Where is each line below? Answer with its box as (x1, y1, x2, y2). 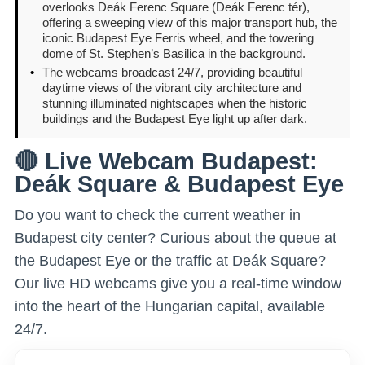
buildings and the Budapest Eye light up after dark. (42, 111, 307, 125)
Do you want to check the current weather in (15, 206, 301, 223)
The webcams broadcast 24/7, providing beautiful (42, 64, 302, 79)
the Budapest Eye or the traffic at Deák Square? (15, 252, 326, 269)
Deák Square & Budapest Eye (15, 170, 344, 197)
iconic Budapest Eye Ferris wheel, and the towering (42, 30, 314, 45)
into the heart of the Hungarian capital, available (15, 297, 325, 314)
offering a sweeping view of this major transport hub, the (42, 15, 337, 29)
